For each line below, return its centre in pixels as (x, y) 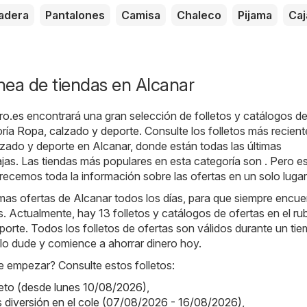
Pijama (255, 15)
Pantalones (75, 15)
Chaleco (199, 15)
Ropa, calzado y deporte (78, 131)
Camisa (141, 15)
